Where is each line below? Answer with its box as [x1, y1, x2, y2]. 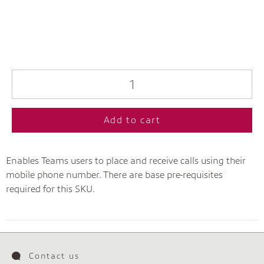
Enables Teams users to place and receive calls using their [6, 156, 246, 166]
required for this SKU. [6, 184, 95, 194]
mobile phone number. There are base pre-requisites [6, 170, 223, 180]
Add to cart [103, 115, 161, 126]
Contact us [29, 251, 80, 261]
